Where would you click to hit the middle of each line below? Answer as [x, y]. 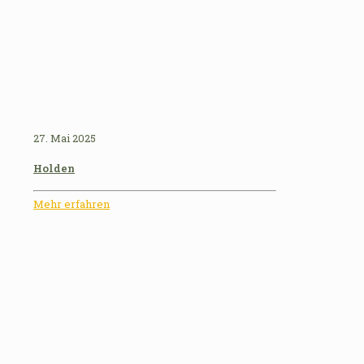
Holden [54, 168]
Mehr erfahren [71, 204]
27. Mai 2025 [65, 139]
